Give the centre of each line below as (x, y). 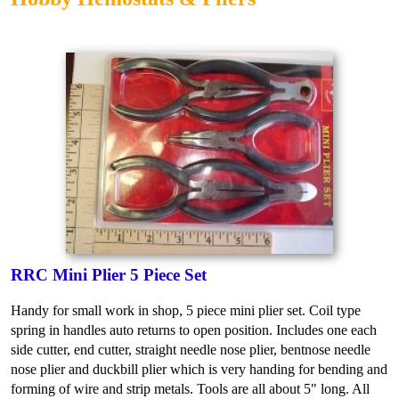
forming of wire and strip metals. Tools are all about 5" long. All (190, 388)
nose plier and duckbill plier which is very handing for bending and (199, 369)
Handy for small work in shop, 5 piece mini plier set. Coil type (186, 310)
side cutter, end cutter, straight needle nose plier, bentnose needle (191, 349)
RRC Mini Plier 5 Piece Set (109, 274)
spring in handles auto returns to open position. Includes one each (194, 330)
